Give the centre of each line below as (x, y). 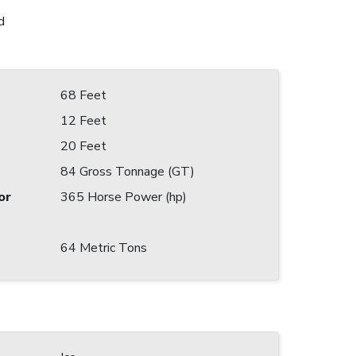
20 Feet (83, 147)
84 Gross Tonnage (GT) (128, 172)
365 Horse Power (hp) (124, 197)
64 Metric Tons (104, 248)
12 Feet (83, 121)
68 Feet (83, 96)
